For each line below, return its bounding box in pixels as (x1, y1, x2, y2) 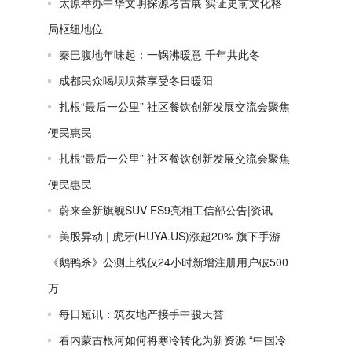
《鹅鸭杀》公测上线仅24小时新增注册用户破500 (48, 254, 288, 269)
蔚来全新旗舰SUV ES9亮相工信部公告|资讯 (59, 202, 273, 218)
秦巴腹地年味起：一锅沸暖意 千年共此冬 (59, 46, 260, 62)
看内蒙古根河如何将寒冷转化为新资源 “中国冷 (59, 332, 286, 347)
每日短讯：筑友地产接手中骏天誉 (59, 306, 224, 321)
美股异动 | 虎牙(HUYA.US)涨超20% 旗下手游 (59, 228, 280, 244)
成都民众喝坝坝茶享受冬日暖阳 (59, 72, 213, 88)
